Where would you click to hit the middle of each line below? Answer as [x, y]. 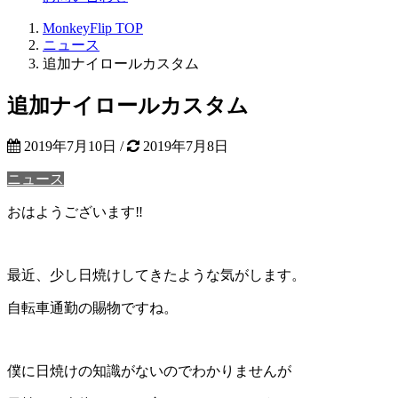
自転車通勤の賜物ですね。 [92, 307]
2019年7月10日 [70, 146]
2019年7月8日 [186, 146]
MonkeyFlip [77, 28]
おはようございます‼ [75, 211]
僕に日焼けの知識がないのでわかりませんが [149, 370]
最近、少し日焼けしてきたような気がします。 [156, 275]
